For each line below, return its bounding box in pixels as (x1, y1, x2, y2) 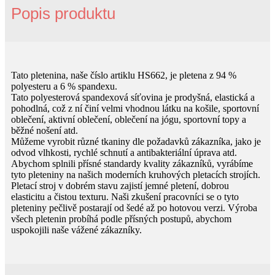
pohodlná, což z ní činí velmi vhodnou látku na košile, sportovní (11, 103, 259, 114)
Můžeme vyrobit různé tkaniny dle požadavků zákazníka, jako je (11, 136, 261, 147)
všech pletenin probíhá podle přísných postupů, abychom (11, 214, 231, 225)
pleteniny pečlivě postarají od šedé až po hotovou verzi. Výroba (11, 203, 257, 214)
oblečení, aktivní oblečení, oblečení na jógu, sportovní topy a (11, 114, 246, 125)
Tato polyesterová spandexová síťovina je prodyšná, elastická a (11, 92, 255, 103)
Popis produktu (11, 4, 115, 23)
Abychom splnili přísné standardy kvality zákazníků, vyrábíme (11, 158, 253, 169)
